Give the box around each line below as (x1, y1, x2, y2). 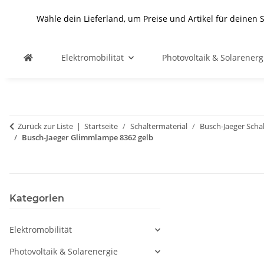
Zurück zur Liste (18, 121, 73, 131)
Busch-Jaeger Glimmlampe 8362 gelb (22, 132, 153, 143)
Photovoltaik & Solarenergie (9, 246, 118, 257)
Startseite (84, 121, 118, 131)
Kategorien (9, 193, 64, 204)
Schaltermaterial (130, 121, 187, 131)
